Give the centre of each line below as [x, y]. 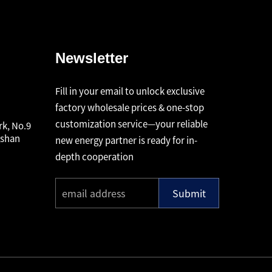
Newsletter [92, 58]
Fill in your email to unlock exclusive [130, 91]
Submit [189, 193]
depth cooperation [94, 156]
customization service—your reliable [131, 124]
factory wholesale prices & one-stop [130, 107]
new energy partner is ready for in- [126, 140]
